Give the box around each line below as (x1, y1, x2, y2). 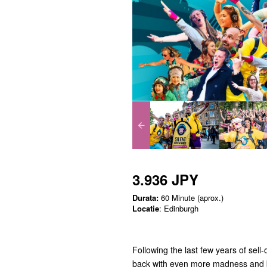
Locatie (132, 202, 159, 214)
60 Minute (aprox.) (159, 191, 223, 203)
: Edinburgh (159, 202, 198, 214)
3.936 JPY (132, 169, 198, 190)
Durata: (132, 191, 159, 203)
